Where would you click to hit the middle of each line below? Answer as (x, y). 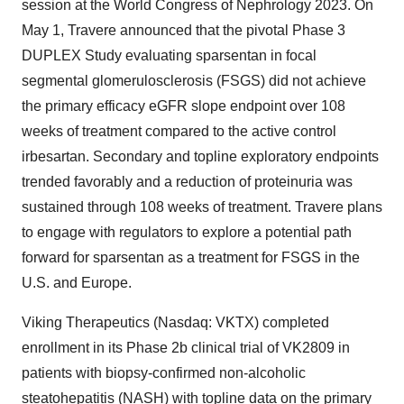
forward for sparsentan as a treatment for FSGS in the (191, 257)
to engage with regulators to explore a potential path (187, 232)
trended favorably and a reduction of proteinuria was (187, 182)
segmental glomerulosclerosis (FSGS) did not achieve (194, 81)
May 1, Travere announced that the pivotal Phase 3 (184, 30)
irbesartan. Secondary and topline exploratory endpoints (200, 156)
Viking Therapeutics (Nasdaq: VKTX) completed (175, 322)
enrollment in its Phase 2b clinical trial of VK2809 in (186, 348)
